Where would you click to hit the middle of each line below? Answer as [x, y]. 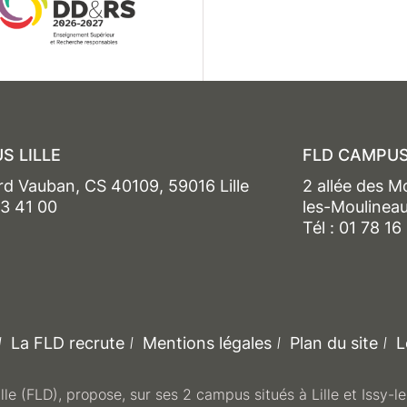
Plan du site [333, 342]
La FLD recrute [67, 342]
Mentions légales [207, 342]
